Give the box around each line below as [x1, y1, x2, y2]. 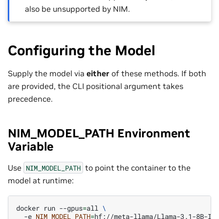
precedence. [8, 93, 53, 104]
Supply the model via [8, 68, 87, 78]
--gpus [59, 203, 83, 213]
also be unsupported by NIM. [25, 4, 131, 14]
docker [16, 203, 40, 213]
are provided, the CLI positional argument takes [8, 81, 183, 91]
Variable [8, 138, 53, 154]
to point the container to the [83, 162, 191, 173]
